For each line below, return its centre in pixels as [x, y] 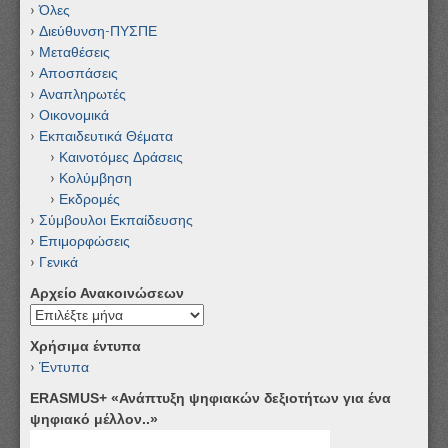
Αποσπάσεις [78, 73]
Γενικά [58, 262]
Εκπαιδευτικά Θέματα [106, 136]
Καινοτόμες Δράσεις [121, 157]
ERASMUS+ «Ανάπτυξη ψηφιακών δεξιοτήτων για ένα [210, 398]
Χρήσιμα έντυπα [85, 346]
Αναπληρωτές [82, 94]
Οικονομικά [74, 115]
